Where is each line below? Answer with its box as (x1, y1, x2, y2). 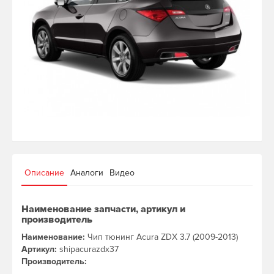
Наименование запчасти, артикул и (21, 202, 185, 215)
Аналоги (70, 167, 103, 178)
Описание (24, 167, 64, 178)
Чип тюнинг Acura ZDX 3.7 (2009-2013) (85, 231, 238, 242)
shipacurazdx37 (57, 243, 119, 254)
